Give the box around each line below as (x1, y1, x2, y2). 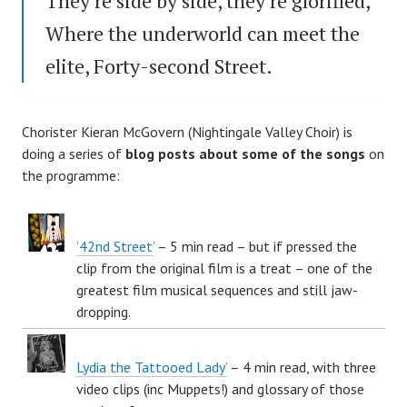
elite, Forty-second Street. (45, 52, 273, 79)
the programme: (22, 165, 120, 184)
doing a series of (22, 144, 125, 163)
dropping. (76, 302, 131, 321)
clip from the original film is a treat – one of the (76, 258, 372, 277)
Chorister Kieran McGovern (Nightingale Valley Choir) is (22, 122, 352, 141)
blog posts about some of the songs (125, 144, 365, 163)
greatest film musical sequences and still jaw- (76, 280, 358, 299)
